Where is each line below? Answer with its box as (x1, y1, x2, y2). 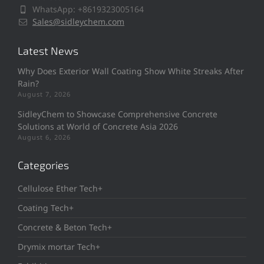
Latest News (18, 44, 78, 58)
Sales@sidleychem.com (32, 16, 124, 28)
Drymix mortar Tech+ (18, 241, 100, 253)
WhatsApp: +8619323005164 (32, 4, 144, 15)
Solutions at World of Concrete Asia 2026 (18, 121, 178, 133)
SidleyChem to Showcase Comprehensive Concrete (18, 108, 217, 120)
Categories (18, 159, 69, 172)
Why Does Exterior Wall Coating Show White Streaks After (18, 65, 244, 77)
